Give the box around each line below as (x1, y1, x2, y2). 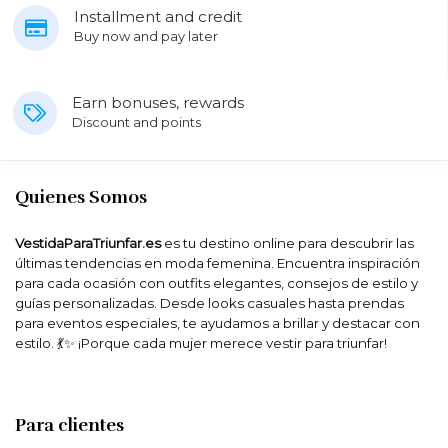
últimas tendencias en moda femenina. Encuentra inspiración (15, 255, 420, 271)
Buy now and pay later (74, 28, 219, 44)
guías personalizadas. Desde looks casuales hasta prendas (15, 295, 404, 311)
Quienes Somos (15, 186, 147, 208)
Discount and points (72, 114, 202, 130)
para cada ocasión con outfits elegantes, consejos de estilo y (15, 275, 418, 291)
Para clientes (15, 414, 124, 436)
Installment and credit (74, 7, 243, 26)
